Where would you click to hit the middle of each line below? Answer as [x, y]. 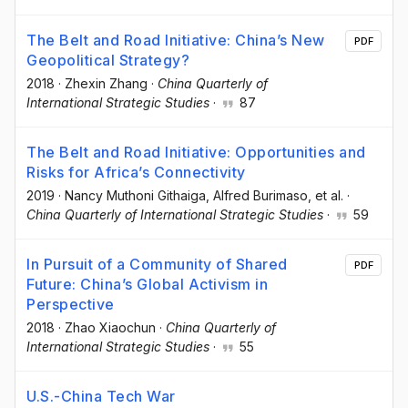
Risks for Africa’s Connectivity [136, 172]
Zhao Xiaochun [110, 327]
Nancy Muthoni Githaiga [135, 195]
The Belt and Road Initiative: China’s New [176, 40]
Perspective [71, 304]
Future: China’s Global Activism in [147, 284]
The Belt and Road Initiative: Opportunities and [196, 152]
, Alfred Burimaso [257, 195]
